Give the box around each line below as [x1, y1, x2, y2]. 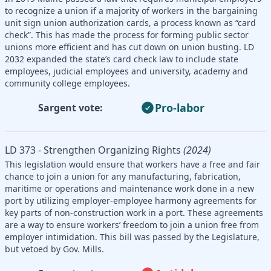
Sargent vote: [38, 100, 103, 114]
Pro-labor [155, 100, 204, 115]
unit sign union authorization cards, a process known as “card [5, 16, 256, 28]
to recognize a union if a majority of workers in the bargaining [5, 4, 258, 16]
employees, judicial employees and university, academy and [5, 65, 248, 77]
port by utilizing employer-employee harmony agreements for [5, 194, 256, 206]
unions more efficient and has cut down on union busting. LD [5, 41, 254, 53]
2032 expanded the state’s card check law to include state [5, 53, 238, 65]
